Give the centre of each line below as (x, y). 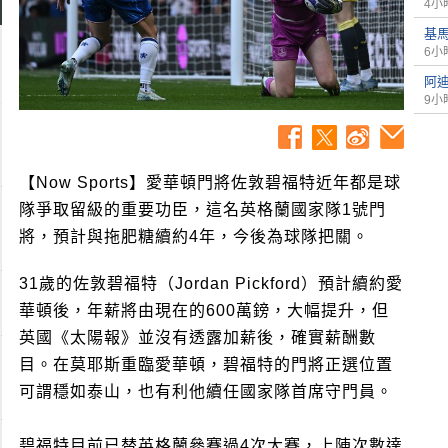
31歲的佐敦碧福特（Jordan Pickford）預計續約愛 (211, 284)
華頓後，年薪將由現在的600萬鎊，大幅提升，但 (204, 311)
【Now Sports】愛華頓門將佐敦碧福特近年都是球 (210, 183)
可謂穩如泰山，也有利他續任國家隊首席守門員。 (206, 392)
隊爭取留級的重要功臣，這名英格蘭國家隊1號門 (202, 210)
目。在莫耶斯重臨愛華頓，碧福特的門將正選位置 (206, 365)
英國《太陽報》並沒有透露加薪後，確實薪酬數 (197, 338)
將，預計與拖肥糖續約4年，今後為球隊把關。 (194, 237)
